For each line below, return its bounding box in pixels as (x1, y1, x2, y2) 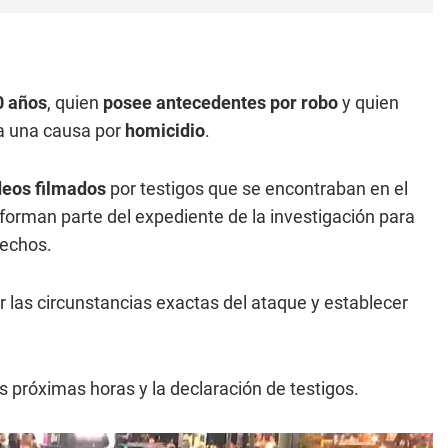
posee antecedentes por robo (103, 91, 338, 113)
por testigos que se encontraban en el (106, 177, 408, 199)
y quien (338, 91, 399, 113)
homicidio (125, 119, 205, 141)
